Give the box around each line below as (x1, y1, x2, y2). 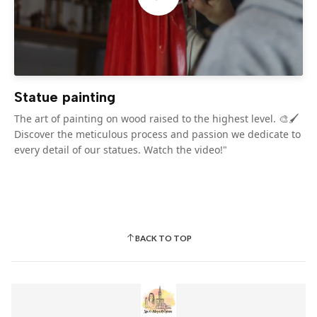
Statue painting (14, 88, 115, 105)
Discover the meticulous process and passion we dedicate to (14, 127, 301, 141)
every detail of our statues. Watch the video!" (14, 143, 227, 156)
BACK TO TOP (134, 233, 192, 243)
